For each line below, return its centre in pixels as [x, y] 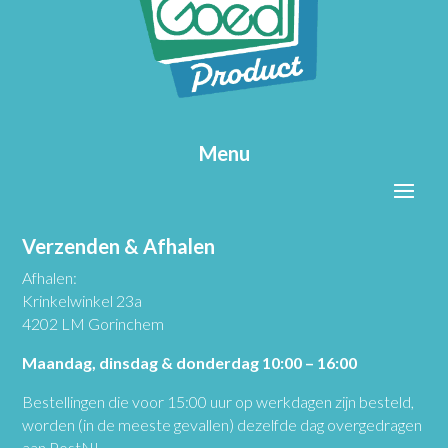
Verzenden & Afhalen [119, 245]
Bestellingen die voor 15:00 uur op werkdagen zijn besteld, [218, 401]
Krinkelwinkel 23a [82, 300]
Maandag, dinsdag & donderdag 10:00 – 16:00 [190, 362]
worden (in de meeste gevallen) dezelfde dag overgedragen [222, 424]
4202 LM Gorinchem [93, 323]
